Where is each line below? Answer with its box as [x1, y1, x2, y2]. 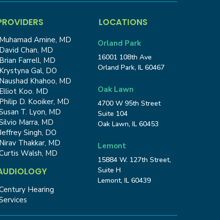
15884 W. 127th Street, [98, 155, 171, 165]
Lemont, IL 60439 [98, 175, 151, 185]
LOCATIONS [99, 16, 148, 28]
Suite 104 [98, 109, 128, 118]
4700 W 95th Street [98, 98, 161, 108]
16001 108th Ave [98, 52, 152, 62]
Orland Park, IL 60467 [98, 62, 165, 72]
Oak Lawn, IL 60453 [98, 119, 159, 129]
